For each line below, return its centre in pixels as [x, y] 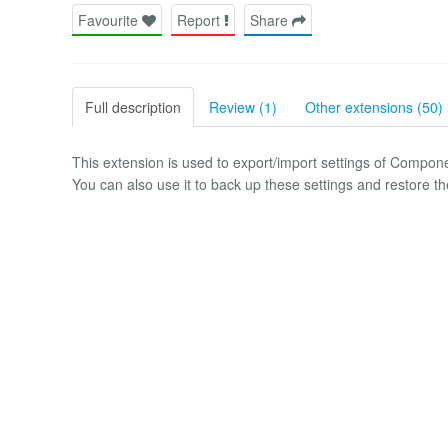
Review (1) [243, 106]
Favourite [110, 19]
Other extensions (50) [374, 106]
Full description [133, 106]
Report [200, 19]
